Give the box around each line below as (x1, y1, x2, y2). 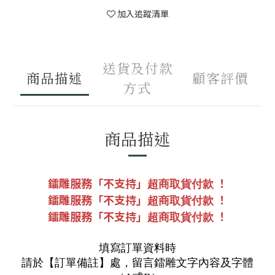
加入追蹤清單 (117, 7, 169, 20)
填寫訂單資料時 (99, 242, 176, 254)
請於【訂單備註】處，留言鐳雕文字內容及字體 (21, 257, 254, 269)
